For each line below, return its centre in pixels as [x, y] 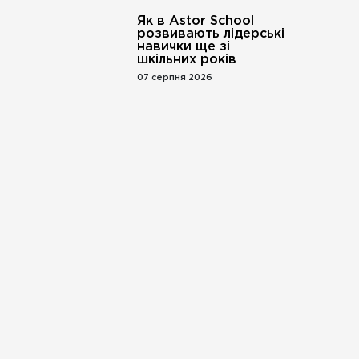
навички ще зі [183, 47]
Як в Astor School [195, 21]
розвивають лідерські [210, 34]
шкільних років [186, 60]
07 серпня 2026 [174, 78]
